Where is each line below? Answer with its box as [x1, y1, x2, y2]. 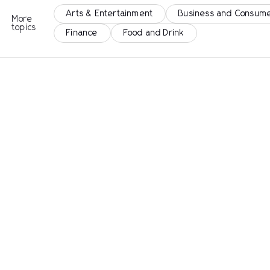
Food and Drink [123, 29, 184, 37]
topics [12, 24, 37, 32]
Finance [66, 29, 98, 37]
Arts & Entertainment [66, 10, 154, 18]
